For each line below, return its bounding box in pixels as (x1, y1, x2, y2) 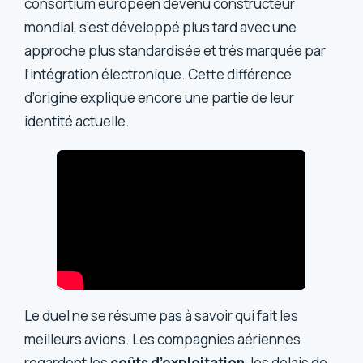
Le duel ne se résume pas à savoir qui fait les (24, 305, 299, 325)
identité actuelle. (24, 112, 130, 131)
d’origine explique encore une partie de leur (24, 88, 295, 108)
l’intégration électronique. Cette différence (24, 65, 293, 84)
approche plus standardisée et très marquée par (24, 41, 327, 61)
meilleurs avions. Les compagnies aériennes (24, 329, 301, 348)
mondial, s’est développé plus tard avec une (24, 18, 297, 37)
